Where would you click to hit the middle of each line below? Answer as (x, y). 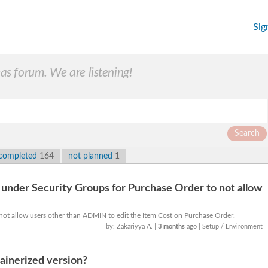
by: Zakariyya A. (130, 226)
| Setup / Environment (231, 226)
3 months (172, 226)
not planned (92, 156)
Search (247, 133)
